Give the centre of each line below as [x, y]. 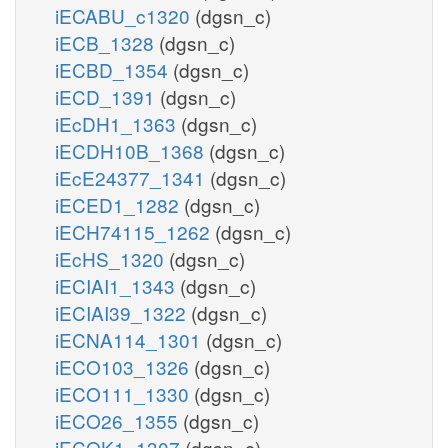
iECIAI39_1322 [123, 312]
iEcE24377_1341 [132, 177]
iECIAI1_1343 [117, 285]
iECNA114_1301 [130, 339]
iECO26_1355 [119, 420]
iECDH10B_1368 [132, 150]
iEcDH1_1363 [118, 123]
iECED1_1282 [119, 204]
